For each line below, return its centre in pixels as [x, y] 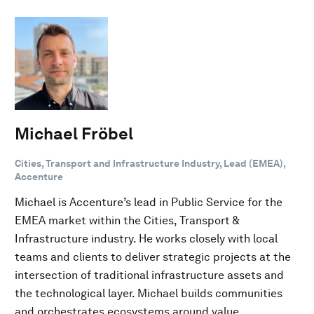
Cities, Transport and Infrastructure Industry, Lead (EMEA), [150, 163]
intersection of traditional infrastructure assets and [149, 275]
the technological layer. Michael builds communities [149, 293]
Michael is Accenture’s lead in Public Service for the [149, 202]
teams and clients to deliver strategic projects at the [153, 257]
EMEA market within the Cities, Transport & [127, 220]
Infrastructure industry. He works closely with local [146, 238]
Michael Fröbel [74, 133]
